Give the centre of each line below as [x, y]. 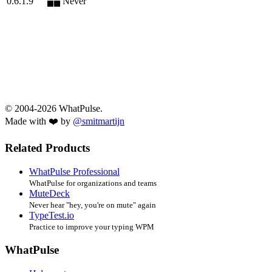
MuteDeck [49, 194]
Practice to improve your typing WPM [92, 227]
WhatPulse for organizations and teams [93, 183]
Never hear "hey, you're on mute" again [93, 205]
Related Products [47, 148]
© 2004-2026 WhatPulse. [54, 108]
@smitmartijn [99, 121]
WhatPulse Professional [74, 172]
